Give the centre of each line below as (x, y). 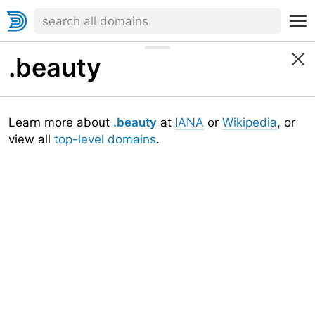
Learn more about (61, 122)
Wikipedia (250, 122)
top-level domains (105, 139)
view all (31, 139)
